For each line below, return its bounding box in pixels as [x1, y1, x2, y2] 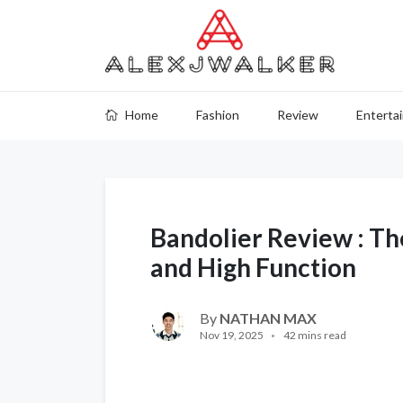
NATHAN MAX [219, 309, 317, 327]
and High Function [150, 252, 356, 282]
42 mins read [283, 328, 346, 342]
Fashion [196, 107, 239, 122]
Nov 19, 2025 [200, 328, 264, 342]
